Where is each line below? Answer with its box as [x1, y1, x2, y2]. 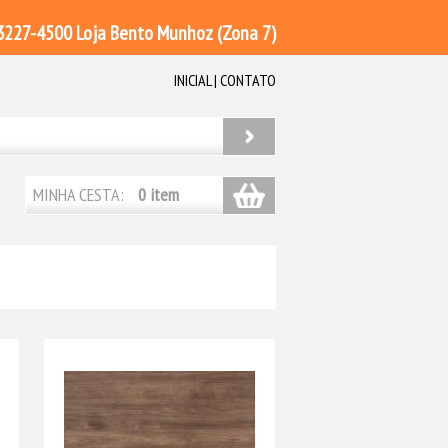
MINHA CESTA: [33, 183, 128, 206]
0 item [138, 183, 179, 206]
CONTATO [220, 70, 276, 90]
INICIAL [174, 70, 211, 90]
